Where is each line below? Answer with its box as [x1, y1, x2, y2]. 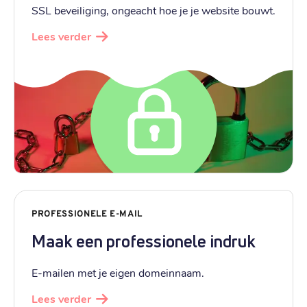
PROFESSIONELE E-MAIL [32, 208, 143, 220]
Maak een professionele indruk [32, 230, 256, 251]
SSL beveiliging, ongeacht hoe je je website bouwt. [32, 2, 275, 17]
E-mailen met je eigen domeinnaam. [32, 265, 204, 280]
